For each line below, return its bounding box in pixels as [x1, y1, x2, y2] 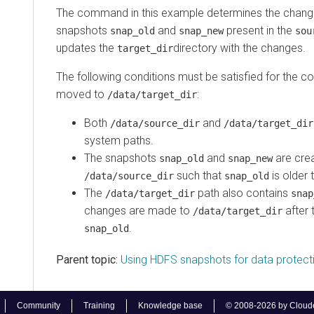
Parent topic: [56, 252, 118, 266]
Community [17, 301, 60, 310]
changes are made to [84, 203, 193, 217]
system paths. [84, 133, 153, 147]
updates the [56, 41, 117, 55]
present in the [224, 23, 295, 37]
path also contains [195, 186, 291, 200]
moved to [56, 87, 107, 101]
